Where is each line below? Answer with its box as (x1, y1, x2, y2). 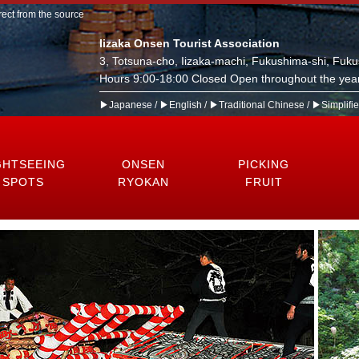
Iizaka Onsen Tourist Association (99, 37, 280, 50)
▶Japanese (99, 99, 152, 111)
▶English (159, 99, 202, 111)
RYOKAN (118, 175, 169, 188)
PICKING (238, 158, 289, 171)
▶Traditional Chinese (209, 99, 305, 111)
